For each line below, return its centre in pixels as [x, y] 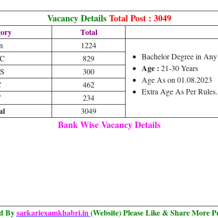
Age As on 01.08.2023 [177, 80]
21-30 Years [180, 68]
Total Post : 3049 [140, 18]
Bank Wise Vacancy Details [109, 125]
